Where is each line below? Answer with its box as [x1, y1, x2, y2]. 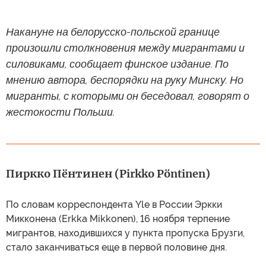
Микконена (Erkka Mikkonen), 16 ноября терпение [6, 213, 230, 225]
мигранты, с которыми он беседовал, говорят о [6, 90, 249, 103]
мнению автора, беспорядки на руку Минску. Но [6, 74, 243, 87]
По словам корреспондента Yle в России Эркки [6, 199, 222, 211]
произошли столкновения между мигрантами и [6, 42, 245, 55]
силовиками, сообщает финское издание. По [6, 58, 229, 71]
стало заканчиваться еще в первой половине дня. [6, 242, 227, 254]
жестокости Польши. [6, 106, 115, 119]
